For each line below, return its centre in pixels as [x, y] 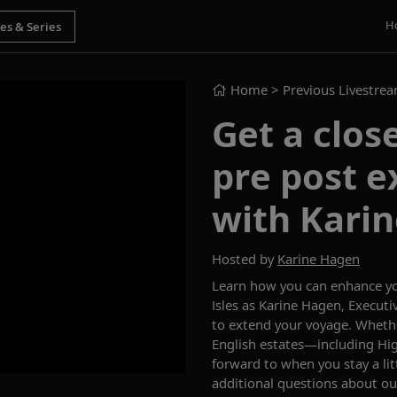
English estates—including [295, 344]
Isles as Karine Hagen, [280, 305]
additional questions [276, 383]
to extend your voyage [280, 324]
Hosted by [245, 259]
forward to [246, 363]
